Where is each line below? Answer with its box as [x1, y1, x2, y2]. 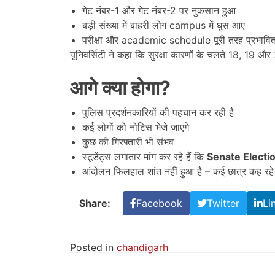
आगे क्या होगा [70, 76, 160, 101]
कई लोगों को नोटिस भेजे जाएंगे [82, 121, 189, 134]
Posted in [70, 241, 117, 254]
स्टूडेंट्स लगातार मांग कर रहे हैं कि [82, 150, 207, 163]
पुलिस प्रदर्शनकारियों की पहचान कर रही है [82, 106, 234, 119]
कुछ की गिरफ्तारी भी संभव [82, 136, 174, 149]
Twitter [207, 197, 239, 210]
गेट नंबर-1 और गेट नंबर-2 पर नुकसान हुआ [82, 4, 236, 17]
